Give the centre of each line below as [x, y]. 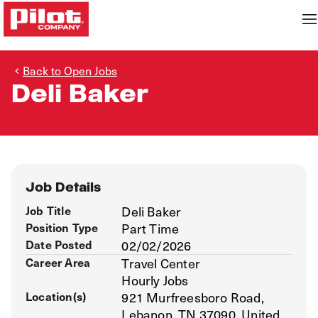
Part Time [150, 228]
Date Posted [59, 244]
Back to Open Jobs [70, 70]
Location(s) [56, 296]
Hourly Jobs [155, 280]
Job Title [48, 210]
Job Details [63, 187]
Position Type [62, 227]
